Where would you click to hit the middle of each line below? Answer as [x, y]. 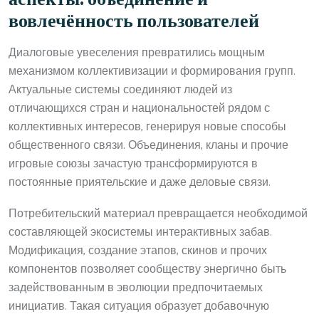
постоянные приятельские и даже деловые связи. [140, 182]
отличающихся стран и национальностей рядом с [139, 108]
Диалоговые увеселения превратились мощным [137, 53]
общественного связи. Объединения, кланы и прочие [148, 145]
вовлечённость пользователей [134, 22]
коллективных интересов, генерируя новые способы [147, 127]
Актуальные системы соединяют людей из [120, 90]
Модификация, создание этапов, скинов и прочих [138, 251]
